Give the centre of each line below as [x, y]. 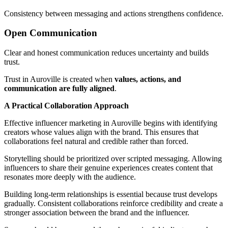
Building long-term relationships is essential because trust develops [111, 194]
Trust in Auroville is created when [59, 79]
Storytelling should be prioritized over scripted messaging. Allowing [113, 159]
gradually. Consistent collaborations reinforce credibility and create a [113, 203]
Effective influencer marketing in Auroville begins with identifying [111, 123]
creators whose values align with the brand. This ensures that [101, 132]
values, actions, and [148, 79]
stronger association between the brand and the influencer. [97, 212]
